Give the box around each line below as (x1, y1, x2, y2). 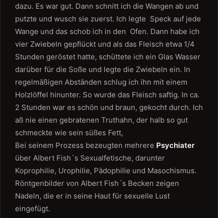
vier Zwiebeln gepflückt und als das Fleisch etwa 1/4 (15, 39, 195, 49)
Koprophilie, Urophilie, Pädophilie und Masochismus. (15, 166, 197, 175)
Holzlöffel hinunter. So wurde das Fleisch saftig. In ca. (15, 90, 200, 99)
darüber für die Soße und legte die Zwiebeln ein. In (15, 65, 190, 74)
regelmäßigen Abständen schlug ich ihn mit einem (15, 77, 187, 87)
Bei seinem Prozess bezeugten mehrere (15, 141, 156, 150)
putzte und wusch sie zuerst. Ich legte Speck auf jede (15, 14, 201, 23)
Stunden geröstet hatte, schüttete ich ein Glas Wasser (15, 52, 200, 61)
